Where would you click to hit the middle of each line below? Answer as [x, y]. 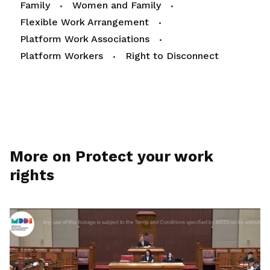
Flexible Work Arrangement [84, 22]
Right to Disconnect [172, 56]
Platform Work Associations [85, 39]
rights [32, 175]
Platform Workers [61, 56]
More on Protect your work [111, 157]
